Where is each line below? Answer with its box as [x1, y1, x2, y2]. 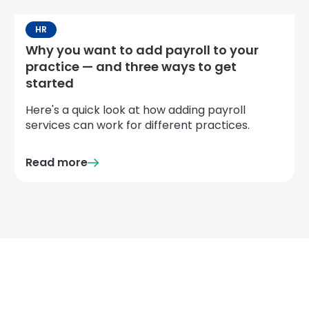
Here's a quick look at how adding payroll [26, 102, 246, 118]
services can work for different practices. [26, 117, 250, 133]
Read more [26, 154, 88, 170]
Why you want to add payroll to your [26, 41, 259, 59]
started [26, 74, 74, 92]
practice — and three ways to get [26, 58, 237, 75]
